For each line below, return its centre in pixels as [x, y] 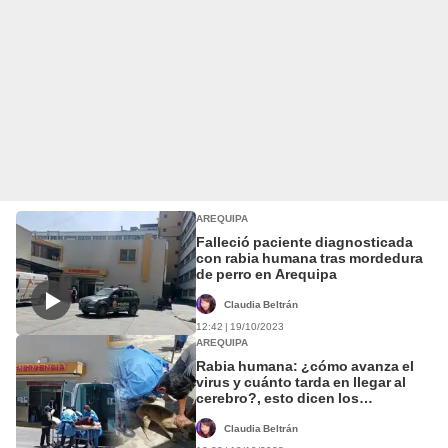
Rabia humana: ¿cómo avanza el [305, 365]
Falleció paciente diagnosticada [304, 241]
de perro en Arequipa [266, 273]
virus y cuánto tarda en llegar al [301, 381]
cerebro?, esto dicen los [277, 397]
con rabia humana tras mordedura [309, 257]
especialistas [241, 413]
